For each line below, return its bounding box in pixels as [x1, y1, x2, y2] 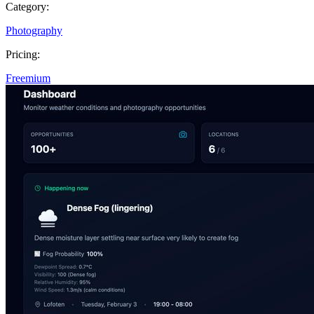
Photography [6, 24, 62, 36]
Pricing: [6, 48, 40, 60]
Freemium [6, 71, 50, 84]
